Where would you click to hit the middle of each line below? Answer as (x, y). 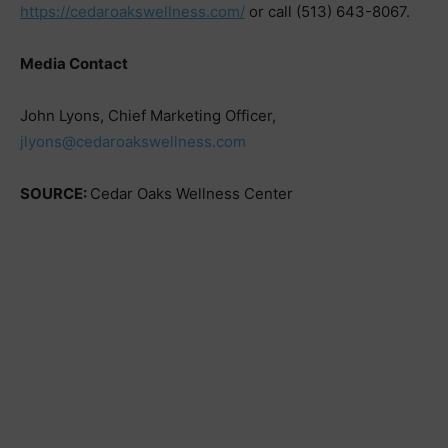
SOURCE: (55, 193)
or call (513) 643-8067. (327, 11)
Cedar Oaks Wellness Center (191, 193)
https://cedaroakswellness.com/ (132, 11)
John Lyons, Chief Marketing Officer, (148, 115)
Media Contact (74, 63)
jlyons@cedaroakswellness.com (133, 141)
